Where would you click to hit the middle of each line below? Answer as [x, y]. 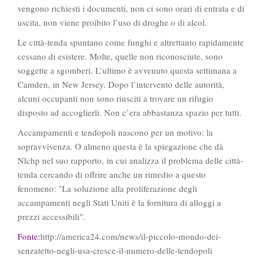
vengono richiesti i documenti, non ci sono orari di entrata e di [131, 8]
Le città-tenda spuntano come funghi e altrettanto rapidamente [131, 42]
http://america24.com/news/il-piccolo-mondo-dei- [131, 237]
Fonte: [29, 237]
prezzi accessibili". [51, 217]
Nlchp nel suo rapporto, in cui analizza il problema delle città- [130, 161]
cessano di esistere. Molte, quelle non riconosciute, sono [120, 56]
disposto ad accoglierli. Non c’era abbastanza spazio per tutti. [130, 113]
